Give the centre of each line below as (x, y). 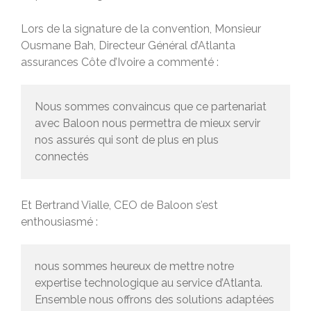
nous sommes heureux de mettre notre (134, 266)
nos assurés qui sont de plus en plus (127, 140)
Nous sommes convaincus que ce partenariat (151, 106)
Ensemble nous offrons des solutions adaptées (154, 299)
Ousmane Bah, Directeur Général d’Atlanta (128, 45)
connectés (63, 156)
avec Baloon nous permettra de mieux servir (148, 123)
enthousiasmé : (59, 221)
